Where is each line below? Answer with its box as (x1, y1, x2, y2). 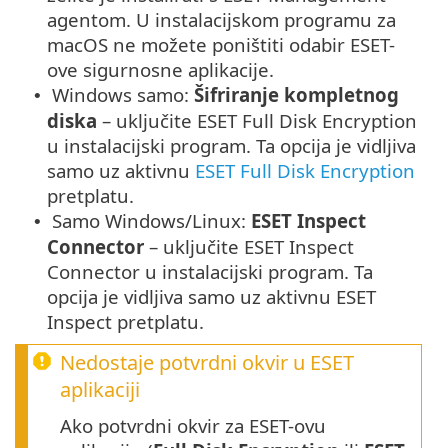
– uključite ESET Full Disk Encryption (97, 108, 417, 134)
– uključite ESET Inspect (144, 234, 354, 260)
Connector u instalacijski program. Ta (47, 259, 373, 285)
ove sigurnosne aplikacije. (47, 57, 274, 83)
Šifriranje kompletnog (194, 82, 399, 108)
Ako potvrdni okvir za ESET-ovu (60, 413, 326, 439)
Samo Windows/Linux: (47, 208, 251, 234)
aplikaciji (60, 376, 140, 404)
